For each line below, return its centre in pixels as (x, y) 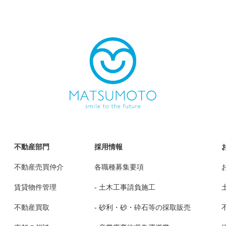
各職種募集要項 (119, 167)
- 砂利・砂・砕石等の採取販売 (143, 207)
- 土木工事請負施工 (125, 187)
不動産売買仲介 (39, 167)
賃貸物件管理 (35, 187)
